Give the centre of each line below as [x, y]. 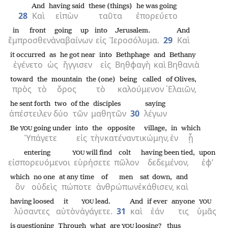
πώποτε [77, 187]
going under [52, 129]
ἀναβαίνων [72, 40]
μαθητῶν [109, 113]
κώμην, [155, 138]
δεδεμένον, [168, 162]
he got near [78, 55]
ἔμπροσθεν [30, 40]
